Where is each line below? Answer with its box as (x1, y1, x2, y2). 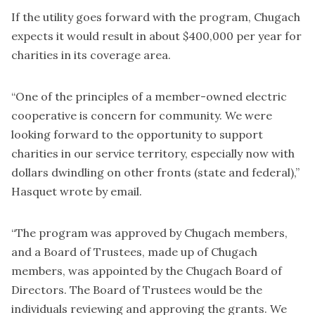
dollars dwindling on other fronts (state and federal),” (11, 165, 300, 180)
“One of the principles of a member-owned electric (11, 89, 287, 104)
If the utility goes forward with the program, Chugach (11, 10, 300, 25)
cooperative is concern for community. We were (11, 108, 272, 123)
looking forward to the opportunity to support (11, 127, 263, 142)
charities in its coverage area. (11, 48, 171, 63)
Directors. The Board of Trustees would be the (11, 283, 262, 297)
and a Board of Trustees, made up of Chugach (11, 245, 257, 259)
